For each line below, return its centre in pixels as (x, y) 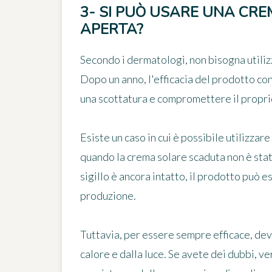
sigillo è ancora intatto (133, 176)
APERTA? (112, 29)
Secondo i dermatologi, (135, 60)
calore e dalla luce (122, 254)
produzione (107, 196)
